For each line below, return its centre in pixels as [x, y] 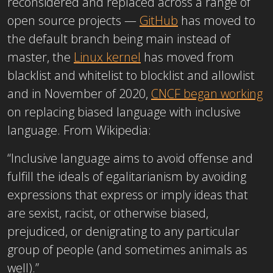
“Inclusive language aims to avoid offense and [130, 158]
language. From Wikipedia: [79, 130]
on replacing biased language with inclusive [124, 112]
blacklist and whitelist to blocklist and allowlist [131, 75]
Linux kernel [107, 57]
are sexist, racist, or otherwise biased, [108, 213]
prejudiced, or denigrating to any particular [123, 231]
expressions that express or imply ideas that [128, 194]
